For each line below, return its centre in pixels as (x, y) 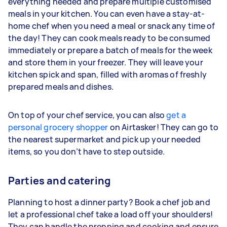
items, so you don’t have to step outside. (87, 151)
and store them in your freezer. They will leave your (106, 62)
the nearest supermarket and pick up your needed (105, 139)
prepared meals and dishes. (61, 86)
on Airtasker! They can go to (163, 127)
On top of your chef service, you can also (87, 115)
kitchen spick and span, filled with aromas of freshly (107, 74)
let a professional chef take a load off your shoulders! (111, 214)
